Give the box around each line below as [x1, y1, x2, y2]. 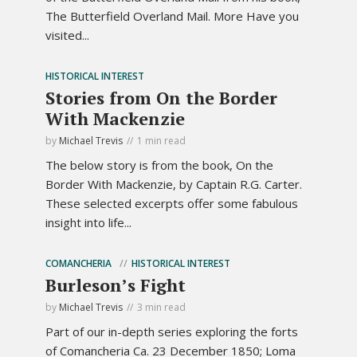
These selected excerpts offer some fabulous [45, 194, 298, 211]
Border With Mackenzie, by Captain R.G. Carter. [45, 175, 302, 192]
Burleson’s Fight [45, 273, 186, 296]
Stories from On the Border [45, 85, 277, 109]
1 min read [137, 133, 186, 147]
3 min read [137, 300, 186, 314]
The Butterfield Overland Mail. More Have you [45, 7, 299, 24]
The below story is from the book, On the [45, 156, 273, 173]
